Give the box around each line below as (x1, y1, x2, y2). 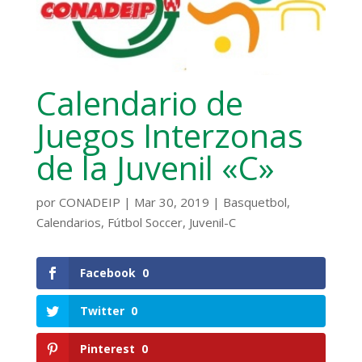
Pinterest (79, 341, 135, 356)
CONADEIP (58, 193, 120, 210)
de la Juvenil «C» (36, 145, 275, 190)
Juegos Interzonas (36, 112, 303, 158)
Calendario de (36, 80, 243, 125)
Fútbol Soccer (107, 213, 183, 230)
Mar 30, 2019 (133, 193, 209, 210)
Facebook (79, 264, 136, 280)
